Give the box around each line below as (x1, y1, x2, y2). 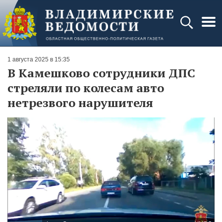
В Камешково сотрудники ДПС (7, 65, 195, 81)
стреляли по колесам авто (7, 80, 164, 96)
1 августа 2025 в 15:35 (7, 56, 70, 63)
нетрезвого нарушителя (7, 95, 153, 111)
